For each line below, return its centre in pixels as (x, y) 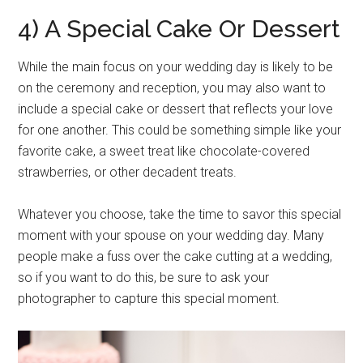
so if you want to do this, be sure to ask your (144, 278)
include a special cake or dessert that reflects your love (176, 109)
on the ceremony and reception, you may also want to (172, 88)
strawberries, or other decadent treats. (128, 173)
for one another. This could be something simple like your (180, 130)
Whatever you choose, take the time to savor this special (180, 215)
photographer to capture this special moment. (149, 299)
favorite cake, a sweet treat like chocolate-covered (164, 152)
